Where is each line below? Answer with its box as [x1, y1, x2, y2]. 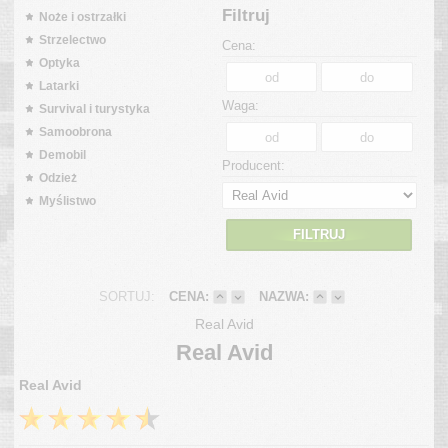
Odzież [39, 170, 77, 185]
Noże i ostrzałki [39, 9, 126, 24]
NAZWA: [258, 288, 309, 304]
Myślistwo [39, 193, 96, 208]
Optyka [39, 55, 80, 70]
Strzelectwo [39, 32, 106, 47]
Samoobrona [39, 124, 112, 139]
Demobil [39, 147, 86, 162]
